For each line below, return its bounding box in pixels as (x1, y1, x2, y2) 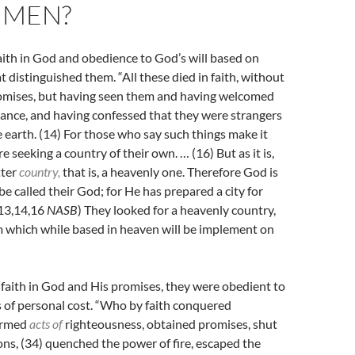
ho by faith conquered (113, 297, 231, 312)
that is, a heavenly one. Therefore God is (60, 164, 278, 179)
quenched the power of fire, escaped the (43, 335, 261, 350)
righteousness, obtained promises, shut (63, 316, 277, 331)
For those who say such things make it (63, 126, 268, 141)
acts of (29, 316, 63, 331)
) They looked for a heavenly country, (78, 202, 276, 217)
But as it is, (216, 145, 274, 160)
